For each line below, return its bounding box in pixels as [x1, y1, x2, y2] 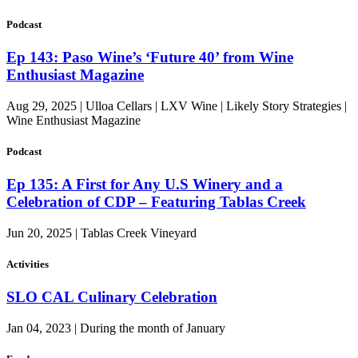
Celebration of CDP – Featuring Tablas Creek [6, 193, 306, 211]
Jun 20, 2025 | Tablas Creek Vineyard [6, 225, 197, 240]
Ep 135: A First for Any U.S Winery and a [6, 176, 283, 193]
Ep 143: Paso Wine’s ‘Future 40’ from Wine [6, 49, 293, 66]
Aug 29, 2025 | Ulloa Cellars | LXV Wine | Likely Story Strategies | [6, 98, 347, 113]
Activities [6, 258, 49, 271]
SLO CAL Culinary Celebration [6, 288, 217, 306]
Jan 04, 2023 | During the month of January [6, 321, 225, 336]
